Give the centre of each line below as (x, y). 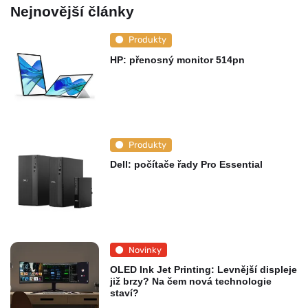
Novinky (145, 250)
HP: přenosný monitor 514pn (177, 59)
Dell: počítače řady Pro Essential (186, 165)
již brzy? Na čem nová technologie (190, 282)
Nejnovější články (72, 12)
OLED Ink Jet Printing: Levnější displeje (203, 270)
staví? (124, 293)
